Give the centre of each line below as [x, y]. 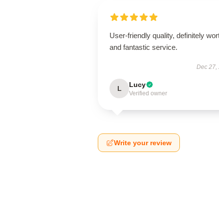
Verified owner [148, 93]
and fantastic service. [143, 47]
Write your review [143, 143]
